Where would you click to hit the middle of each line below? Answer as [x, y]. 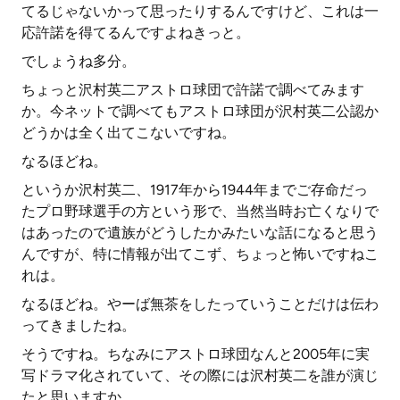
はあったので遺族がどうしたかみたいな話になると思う [200, 233]
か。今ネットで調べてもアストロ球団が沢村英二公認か [200, 111]
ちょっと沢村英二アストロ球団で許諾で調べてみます [193, 90]
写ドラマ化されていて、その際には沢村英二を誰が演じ [200, 375]
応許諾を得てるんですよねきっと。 [136, 33]
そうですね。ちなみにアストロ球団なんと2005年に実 [196, 354]
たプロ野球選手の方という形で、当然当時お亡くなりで [200, 211]
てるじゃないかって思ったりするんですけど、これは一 [200, 11]
